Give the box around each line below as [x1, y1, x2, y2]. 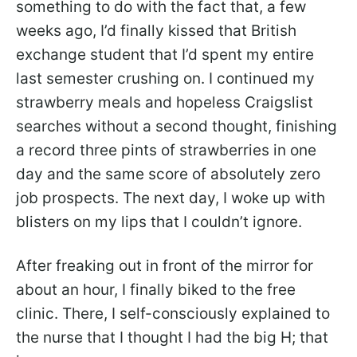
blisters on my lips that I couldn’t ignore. [16, 212, 302, 231]
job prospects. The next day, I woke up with [16, 188, 325, 207]
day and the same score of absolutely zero [16, 164, 320, 183]
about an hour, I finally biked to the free [16, 280, 296, 299]
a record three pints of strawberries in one [16, 140, 316, 159]
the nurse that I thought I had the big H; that [16, 328, 328, 347]
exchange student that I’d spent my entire [16, 45, 314, 64]
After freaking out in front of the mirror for [16, 256, 313, 275]
